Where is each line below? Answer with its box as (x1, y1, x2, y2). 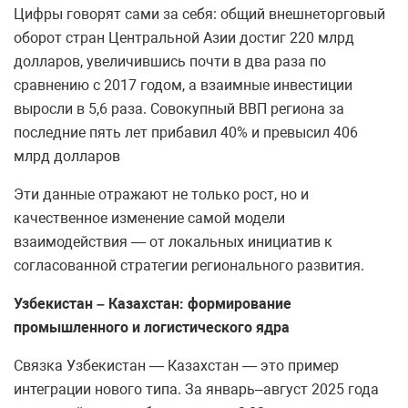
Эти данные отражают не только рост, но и (14, 186, 309, 204)
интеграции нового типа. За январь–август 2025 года (14, 381, 379, 399)
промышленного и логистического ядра (14, 319, 290, 337)
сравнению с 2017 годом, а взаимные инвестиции (14, 76, 352, 95)
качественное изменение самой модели (14, 209, 285, 228)
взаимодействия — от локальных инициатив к (14, 233, 332, 251)
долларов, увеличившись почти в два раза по (14, 53, 326, 71)
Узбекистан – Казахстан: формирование (14, 295, 291, 313)
